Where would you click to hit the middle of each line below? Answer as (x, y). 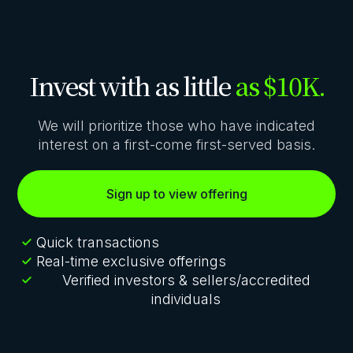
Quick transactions (98, 242)
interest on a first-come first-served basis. (176, 144)
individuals (186, 299)
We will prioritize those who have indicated (176, 125)
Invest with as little (132, 85)
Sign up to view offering (176, 193)
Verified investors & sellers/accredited (186, 280)
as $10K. (279, 85)
